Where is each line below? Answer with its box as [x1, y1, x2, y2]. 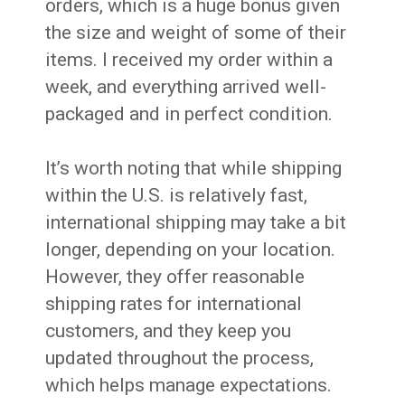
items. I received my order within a [45, 48, 334, 71]
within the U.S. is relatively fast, [45, 184, 308, 206]
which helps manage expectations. [45, 373, 333, 396]
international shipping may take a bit [45, 211, 347, 233]
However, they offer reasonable [45, 265, 306, 287]
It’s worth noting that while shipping [45, 156, 343, 179]
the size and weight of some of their [45, 21, 347, 43]
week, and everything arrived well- [45, 75, 327, 98]
